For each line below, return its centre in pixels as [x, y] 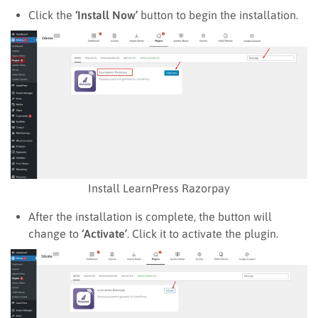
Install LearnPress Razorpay [159, 188]
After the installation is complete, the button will [150, 216]
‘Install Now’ [106, 15]
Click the [52, 15]
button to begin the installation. [218, 15]
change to [55, 233]
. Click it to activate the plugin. [203, 233]
